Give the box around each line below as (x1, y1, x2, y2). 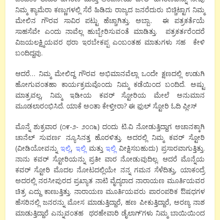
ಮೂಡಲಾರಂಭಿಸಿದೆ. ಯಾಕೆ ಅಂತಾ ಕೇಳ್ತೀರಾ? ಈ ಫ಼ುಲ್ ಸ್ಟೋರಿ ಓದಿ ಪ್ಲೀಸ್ (15, 101, 197, 110)
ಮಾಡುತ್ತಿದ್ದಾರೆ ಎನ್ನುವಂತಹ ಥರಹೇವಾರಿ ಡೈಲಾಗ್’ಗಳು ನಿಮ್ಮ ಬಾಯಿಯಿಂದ (15, 208, 205, 218)
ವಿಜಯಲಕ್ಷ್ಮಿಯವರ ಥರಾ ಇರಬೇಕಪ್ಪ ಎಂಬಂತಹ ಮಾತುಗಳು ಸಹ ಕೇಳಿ (15, 37, 205, 47)
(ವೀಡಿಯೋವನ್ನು (15, 143, 60, 153)
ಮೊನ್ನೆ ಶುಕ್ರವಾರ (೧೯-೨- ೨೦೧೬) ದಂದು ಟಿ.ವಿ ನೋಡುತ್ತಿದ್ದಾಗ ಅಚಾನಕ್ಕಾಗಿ (15, 121, 205, 131)
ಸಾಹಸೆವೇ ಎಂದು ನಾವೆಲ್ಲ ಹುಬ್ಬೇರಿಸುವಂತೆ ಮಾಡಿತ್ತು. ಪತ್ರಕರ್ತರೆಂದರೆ (15, 26, 205, 36)
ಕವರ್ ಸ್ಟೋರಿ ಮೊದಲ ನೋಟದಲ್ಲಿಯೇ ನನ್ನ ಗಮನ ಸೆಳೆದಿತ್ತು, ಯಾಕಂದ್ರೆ (15, 165, 205, 174)
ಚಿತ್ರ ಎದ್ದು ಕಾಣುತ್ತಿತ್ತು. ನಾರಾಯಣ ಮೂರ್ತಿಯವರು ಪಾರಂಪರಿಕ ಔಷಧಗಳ (15, 186, 205, 196)
